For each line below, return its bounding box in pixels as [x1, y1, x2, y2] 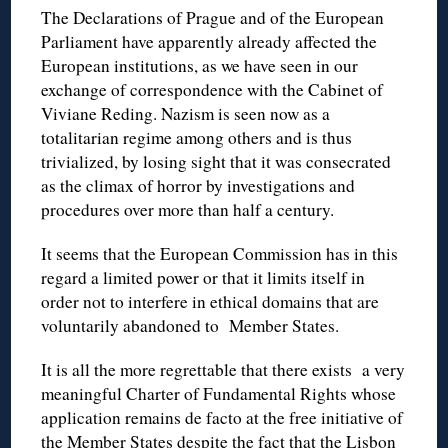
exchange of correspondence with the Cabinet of [41, 77, 384, 101]
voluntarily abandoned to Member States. [41, 313, 340, 337]
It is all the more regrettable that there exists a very [41, 357, 406, 381]
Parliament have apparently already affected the [41, 29, 378, 53]
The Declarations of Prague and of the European [41, 5, 385, 29]
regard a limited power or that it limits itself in [41, 265, 366, 289]
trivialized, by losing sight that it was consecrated [41, 149, 392, 173]
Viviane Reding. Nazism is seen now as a [41, 101, 331, 125]
